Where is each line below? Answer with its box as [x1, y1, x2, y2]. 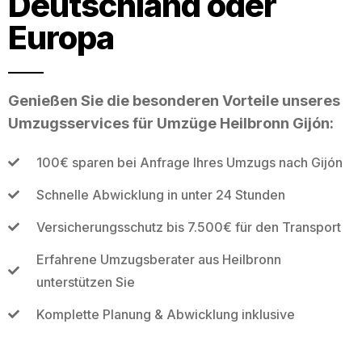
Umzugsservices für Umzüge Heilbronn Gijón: [8, 114, 334, 132]
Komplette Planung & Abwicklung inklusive [36, 305, 295, 322]
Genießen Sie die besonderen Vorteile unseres [8, 91, 340, 109]
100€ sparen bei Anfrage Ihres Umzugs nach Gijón [36, 154, 343, 170]
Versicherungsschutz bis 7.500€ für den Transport [36, 218, 341, 235]
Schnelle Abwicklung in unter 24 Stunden [36, 186, 285, 203]
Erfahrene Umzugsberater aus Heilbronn [36, 250, 281, 267]
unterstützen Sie [36, 273, 135, 290]
